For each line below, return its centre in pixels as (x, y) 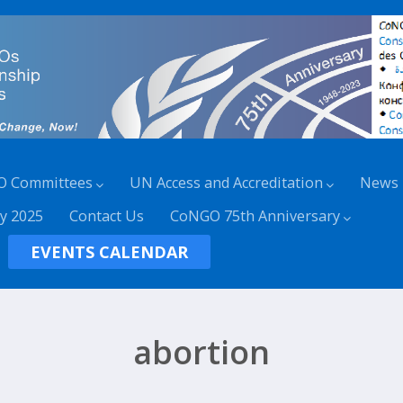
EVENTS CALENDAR (110, 251)
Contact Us (107, 215)
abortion (201, 352)
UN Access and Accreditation (227, 182)
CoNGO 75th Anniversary (255, 215)
